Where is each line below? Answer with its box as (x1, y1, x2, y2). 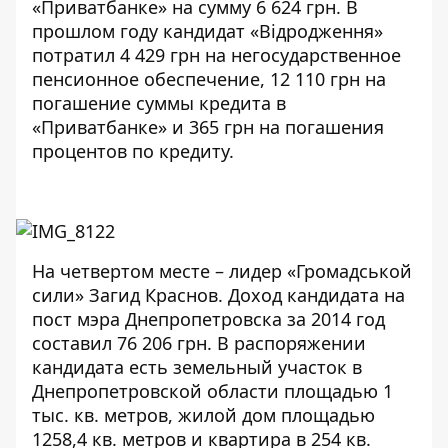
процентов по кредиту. (32, 139, 234, 163)
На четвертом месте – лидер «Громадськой (32, 259, 412, 283)
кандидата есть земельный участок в (32, 355, 362, 379)
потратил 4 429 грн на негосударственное (32, 43, 401, 67)
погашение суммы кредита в (32, 91, 286, 115)
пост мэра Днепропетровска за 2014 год (32, 307, 385, 331)
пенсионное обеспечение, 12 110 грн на (32, 67, 386, 91)
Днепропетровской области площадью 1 (32, 379, 393, 403)
